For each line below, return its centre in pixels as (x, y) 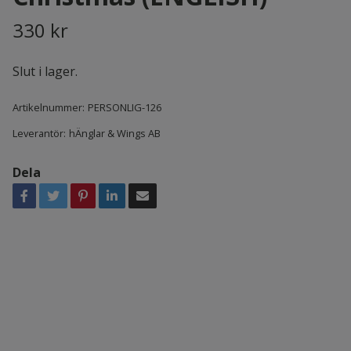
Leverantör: (39, 133)
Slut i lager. (45, 71)
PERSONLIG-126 (124, 107)
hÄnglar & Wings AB (114, 133)
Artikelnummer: (48, 107)
